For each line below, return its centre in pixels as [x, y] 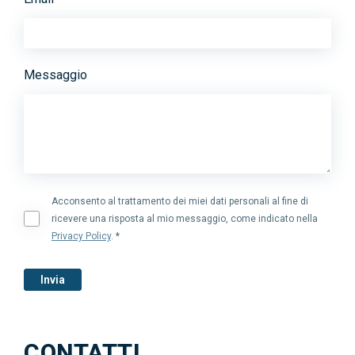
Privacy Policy [81, 236]
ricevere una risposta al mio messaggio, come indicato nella [185, 219]
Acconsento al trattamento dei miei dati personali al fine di [180, 201]
